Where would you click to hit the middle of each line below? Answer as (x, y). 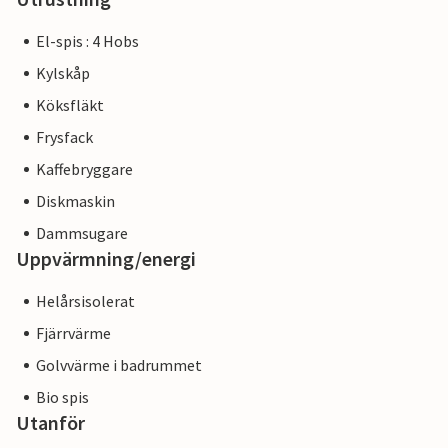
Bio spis (62, 397)
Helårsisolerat (85, 301)
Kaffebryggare (84, 169)
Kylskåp (63, 73)
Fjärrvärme (73, 333)
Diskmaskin (75, 201)
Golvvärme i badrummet (119, 365)
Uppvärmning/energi (106, 259)
